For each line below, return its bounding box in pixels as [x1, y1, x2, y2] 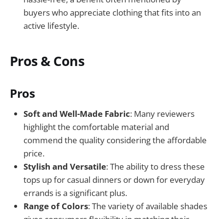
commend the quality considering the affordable [23, 134, 207, 146]
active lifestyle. [23, 20, 79, 31]
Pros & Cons [10, 52, 85, 70]
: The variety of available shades [88, 200, 207, 212]
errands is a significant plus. [23, 187, 127, 198]
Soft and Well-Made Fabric [23, 108, 130, 119]
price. [23, 147, 44, 159]
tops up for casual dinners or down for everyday [23, 174, 205, 185]
